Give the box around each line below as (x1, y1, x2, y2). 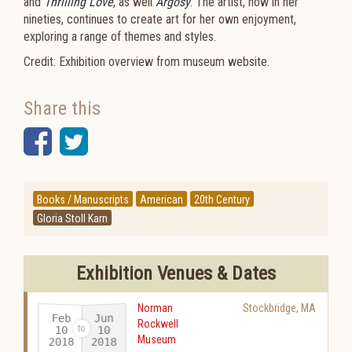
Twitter (87, 122, 178, 160)
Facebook (51, 122, 178, 160)
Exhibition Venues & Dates (76, 262, 276, 284)
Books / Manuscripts (37, 193, 129, 206)
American (140, 193, 183, 206)
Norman (137, 302, 173, 314)
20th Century (194, 193, 250, 206)
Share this (24, 97, 101, 119)
